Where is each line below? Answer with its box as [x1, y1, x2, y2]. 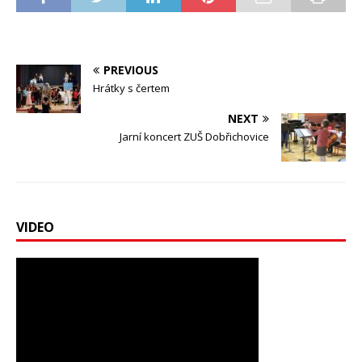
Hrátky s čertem [93, 80, 170, 95]
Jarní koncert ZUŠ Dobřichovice [120, 128, 269, 144]
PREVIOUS [103, 61, 158, 78]
